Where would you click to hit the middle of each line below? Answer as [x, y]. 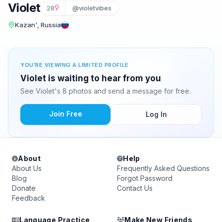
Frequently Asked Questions [163, 168]
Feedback [28, 198]
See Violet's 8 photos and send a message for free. [106, 91]
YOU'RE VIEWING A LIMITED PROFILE [75, 65]
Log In [156, 114]
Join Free [65, 114]
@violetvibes [92, 8]
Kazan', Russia [38, 25]
